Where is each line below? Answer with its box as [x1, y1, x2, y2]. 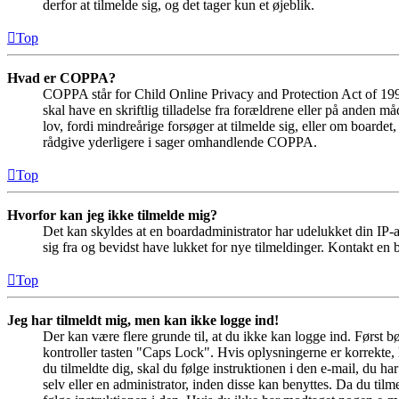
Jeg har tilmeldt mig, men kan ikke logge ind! [7, 313, 279, 329]
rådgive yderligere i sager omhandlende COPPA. [43, 134, 317, 151]
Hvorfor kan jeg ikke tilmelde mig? [7, 208, 217, 224]
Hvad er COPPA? [7, 70, 116, 86]
